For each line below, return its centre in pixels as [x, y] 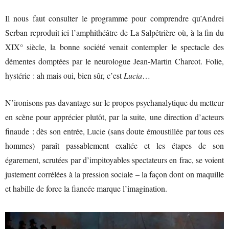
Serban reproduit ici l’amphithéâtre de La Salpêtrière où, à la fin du [114, 32]
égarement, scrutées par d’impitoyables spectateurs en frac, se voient [114, 159]
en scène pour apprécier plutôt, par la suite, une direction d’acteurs [114, 117]
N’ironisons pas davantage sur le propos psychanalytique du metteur [114, 102]
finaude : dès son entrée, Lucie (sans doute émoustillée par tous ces [114, 131]
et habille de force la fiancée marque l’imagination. [86, 188]
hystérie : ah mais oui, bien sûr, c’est [64, 75]
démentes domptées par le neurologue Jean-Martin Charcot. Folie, [114, 61]
